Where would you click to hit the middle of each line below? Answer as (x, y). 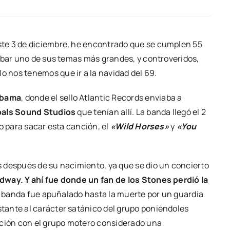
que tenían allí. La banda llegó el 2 (141, 112)
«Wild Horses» (139, 127)
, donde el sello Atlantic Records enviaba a (102, 98)
